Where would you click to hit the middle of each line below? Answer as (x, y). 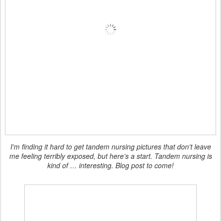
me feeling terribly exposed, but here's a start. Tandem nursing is (110, 156)
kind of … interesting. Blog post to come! (110, 165)
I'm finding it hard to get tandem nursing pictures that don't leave (110, 146)
